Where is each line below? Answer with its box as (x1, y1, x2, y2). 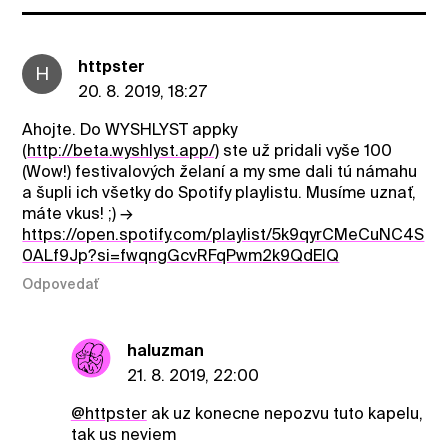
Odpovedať (22, 275, 100, 292)
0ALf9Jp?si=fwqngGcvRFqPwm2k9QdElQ (22, 246, 340, 266)
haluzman (126, 340, 204, 360)
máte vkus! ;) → (22, 204, 134, 224)
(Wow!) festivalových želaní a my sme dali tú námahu (22, 162, 418, 182)
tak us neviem (70, 424, 176, 444)
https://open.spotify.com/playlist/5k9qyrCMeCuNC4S (22, 225, 425, 245)
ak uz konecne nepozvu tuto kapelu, (146, 403, 423, 423)
